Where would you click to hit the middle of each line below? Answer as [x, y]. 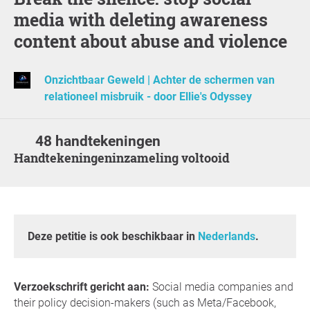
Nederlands [227, 237]
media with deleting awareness [141, 19]
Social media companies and [221, 287]
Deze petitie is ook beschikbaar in [113, 237]
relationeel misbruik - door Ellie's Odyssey [148, 97]
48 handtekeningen [98, 142]
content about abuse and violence [151, 41]
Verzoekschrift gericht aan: [82, 287]
